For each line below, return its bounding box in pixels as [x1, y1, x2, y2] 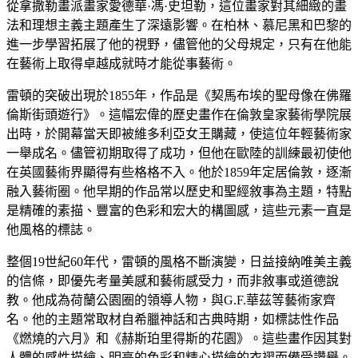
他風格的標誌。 [6, 222, 96, 237]
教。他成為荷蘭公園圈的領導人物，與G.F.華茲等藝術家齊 [6, 292, 336, 307]
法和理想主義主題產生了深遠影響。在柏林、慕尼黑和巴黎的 [6, 18, 352, 32]
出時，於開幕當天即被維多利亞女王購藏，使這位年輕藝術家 [6, 126, 352, 141]
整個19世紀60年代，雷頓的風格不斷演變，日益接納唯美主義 [6, 254, 352, 268]
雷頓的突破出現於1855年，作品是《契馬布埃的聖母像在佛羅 [6, 88, 352, 102]
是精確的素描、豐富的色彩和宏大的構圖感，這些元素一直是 [6, 203, 352, 217]
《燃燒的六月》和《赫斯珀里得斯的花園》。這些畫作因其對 [6, 331, 352, 345]
